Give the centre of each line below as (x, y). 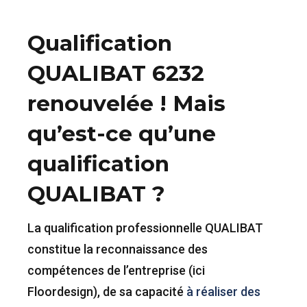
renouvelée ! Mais (126, 103)
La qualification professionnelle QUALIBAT (145, 228)
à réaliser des (223, 292)
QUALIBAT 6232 (116, 73)
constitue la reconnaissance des (118, 249)
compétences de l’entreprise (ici (116, 271)
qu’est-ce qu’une (122, 133)
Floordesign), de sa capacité (107, 292)
